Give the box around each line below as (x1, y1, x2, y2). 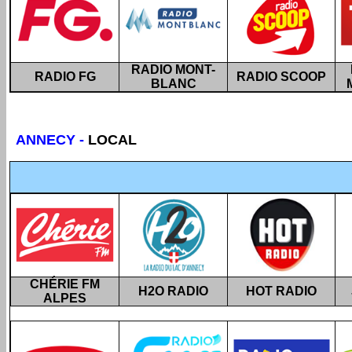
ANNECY (16, 132, 79, 148)
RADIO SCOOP (236, 70, 326, 83)
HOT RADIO (246, 284, 317, 298)
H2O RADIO (138, 284, 208, 298)
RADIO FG (34, 70, 96, 83)
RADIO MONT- (131, 63, 215, 76)
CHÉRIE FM (30, 277, 100, 291)
